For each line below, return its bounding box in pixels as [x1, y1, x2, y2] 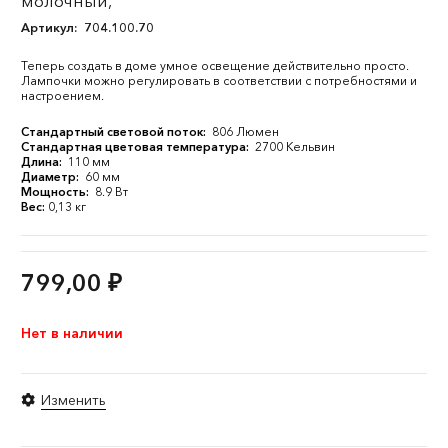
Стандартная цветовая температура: [21, 139, 252, 154]
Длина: [21, 154, 65, 169]
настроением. [21, 88, 104, 103]
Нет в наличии [21, 324, 123, 342]
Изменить [40, 391, 106, 409]
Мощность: [21, 184, 92, 199]
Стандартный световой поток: [21, 124, 209, 139]
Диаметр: [21, 169, 82, 184]
